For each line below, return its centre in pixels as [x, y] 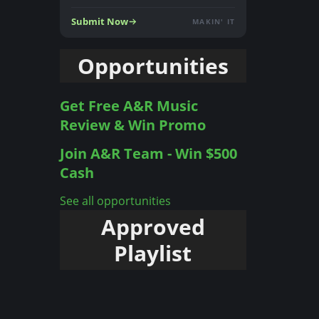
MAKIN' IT [214, 21]
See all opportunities [115, 201]
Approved [153, 227]
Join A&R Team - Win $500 [148, 153]
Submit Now [99, 21]
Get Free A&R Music [129, 106]
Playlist [153, 253]
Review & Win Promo [132, 125]
